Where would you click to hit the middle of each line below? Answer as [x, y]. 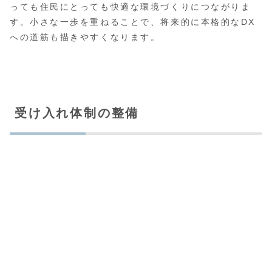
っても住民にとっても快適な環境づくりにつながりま [131, 6]
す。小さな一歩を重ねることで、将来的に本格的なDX [133, 22]
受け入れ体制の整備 [77, 113]
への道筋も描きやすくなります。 [85, 37]
